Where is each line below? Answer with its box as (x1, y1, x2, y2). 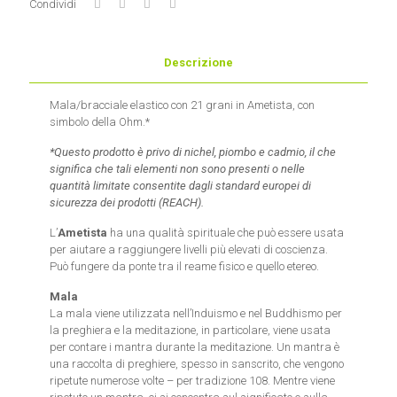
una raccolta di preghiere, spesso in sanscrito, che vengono (50, 357, 345, 370)
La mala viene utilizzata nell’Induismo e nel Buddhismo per (50, 307, 343, 320)
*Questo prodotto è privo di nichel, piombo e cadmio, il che (50, 145, 337, 159)
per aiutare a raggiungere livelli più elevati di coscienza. (50, 243, 329, 256)
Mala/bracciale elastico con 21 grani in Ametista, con (50, 98, 315, 112)
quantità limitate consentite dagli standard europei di (50, 179, 312, 192)
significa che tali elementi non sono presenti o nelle (50, 162, 306, 175)
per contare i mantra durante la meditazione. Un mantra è (50, 340, 340, 354)
